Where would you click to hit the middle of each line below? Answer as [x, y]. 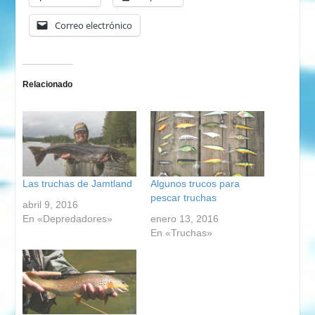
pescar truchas [184, 197]
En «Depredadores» [67, 218]
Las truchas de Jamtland [77, 183]
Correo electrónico [93, 26]
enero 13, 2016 [185, 218]
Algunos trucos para [195, 183]
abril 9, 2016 [50, 204]
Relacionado [47, 85]
